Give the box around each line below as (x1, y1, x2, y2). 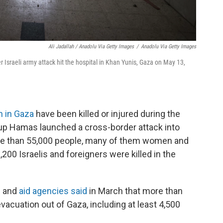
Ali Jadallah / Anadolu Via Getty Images (48, 43, 134, 50)
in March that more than (87, 186, 183, 197)
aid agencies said (19, 186, 87, 197)
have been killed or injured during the (34, 109, 180, 119)
